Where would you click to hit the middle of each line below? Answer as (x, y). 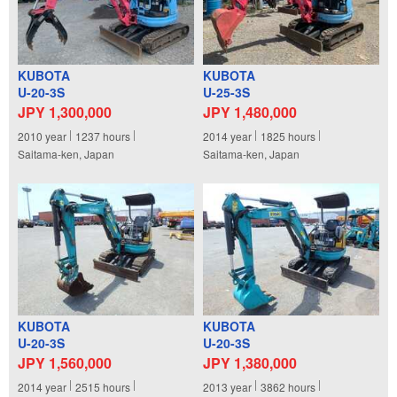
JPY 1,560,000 (65, 362)
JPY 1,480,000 (250, 113)
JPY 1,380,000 (250, 362)
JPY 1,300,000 (65, 113)
